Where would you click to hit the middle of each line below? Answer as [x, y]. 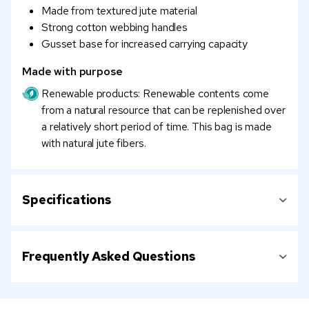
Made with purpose [72, 72]
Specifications [67, 200]
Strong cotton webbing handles [114, 28]
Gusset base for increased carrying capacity [144, 44]
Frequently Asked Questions [109, 257]
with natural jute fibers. [94, 143]
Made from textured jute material [119, 11]
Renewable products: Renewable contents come [155, 94]
